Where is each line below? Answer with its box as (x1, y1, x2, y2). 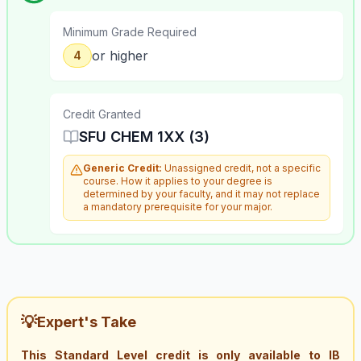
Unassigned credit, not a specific (162, 162, 321, 174)
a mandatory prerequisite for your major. (83, 201, 272, 213)
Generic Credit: (83, 162, 162, 174)
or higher (92, 48, 148, 64)
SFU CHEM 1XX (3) (79, 128, 210, 145)
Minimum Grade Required (63, 25, 197, 39)
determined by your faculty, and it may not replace (83, 188, 320, 200)
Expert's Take (37, 313, 136, 330)
